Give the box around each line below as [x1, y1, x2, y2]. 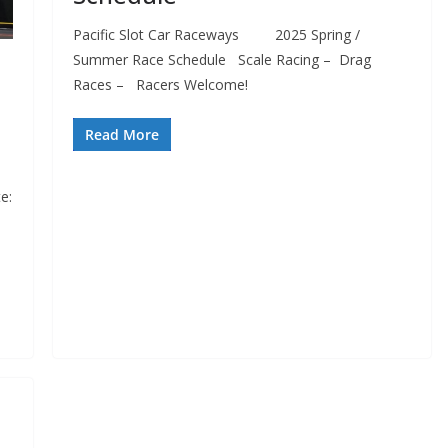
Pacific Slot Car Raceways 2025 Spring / [72, 24, 360, 44]
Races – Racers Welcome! [72, 74, 248, 94]
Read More [84, 124, 159, 144]
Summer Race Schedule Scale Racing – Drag [72, 49, 371, 69]
